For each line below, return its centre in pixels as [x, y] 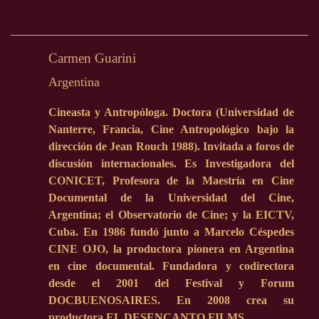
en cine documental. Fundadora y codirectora [171, 266]
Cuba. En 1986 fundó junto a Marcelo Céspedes [171, 231]
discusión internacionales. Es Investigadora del [171, 163]
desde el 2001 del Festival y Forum [171, 283]
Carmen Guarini [92, 58]
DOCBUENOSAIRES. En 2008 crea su [171, 300]
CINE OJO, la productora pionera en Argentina [171, 249]
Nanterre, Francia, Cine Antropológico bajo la [171, 129]
